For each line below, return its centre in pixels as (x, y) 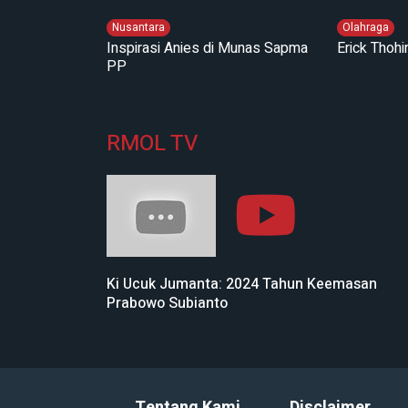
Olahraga (366, 27)
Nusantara (138, 27)
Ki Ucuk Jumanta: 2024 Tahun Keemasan (242, 284)
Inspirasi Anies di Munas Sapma (207, 48)
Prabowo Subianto (167, 303)
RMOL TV (152, 143)
